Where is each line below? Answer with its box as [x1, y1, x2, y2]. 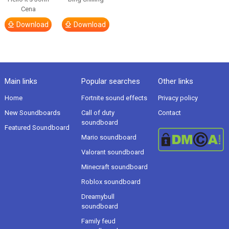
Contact [158, 109, 181, 117]
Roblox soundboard [81, 178, 141, 186]
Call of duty [81, 109, 114, 117]
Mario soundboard [81, 133, 136, 141]
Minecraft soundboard [81, 163, 148, 171]
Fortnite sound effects [81, 94, 147, 102]
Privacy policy [158, 94, 198, 102]
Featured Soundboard [4, 124, 70, 131]
